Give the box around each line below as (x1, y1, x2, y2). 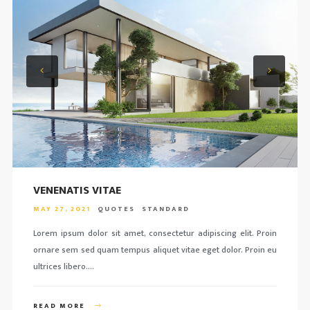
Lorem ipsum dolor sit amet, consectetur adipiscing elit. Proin (33, 226, 277, 240)
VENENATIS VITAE (33, 181, 121, 200)
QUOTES (97, 203, 135, 215)
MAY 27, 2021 (33, 203, 91, 215)
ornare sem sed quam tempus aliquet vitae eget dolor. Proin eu (33, 243, 277, 257)
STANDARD (141, 203, 190, 215)
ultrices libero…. (33, 259, 94, 273)
